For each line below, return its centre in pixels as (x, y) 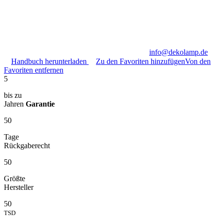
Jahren (15, 104)
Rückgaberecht (27, 145)
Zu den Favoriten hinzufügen (140, 61)
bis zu (13, 95)
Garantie (40, 104)
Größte (15, 178)
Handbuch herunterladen (50, 61)
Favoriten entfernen (34, 70)
